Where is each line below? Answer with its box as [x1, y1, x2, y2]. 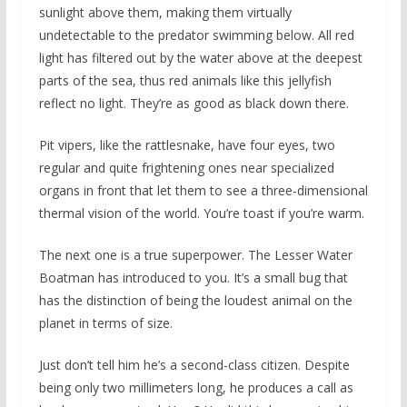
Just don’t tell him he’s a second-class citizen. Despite [38, 355, 350, 373]
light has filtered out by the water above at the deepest [38, 48, 362, 66]
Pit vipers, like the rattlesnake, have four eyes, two [38, 135, 335, 154]
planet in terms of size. [38, 313, 173, 332]
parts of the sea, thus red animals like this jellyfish [38, 71, 332, 89]
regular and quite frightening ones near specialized [38, 158, 334, 176]
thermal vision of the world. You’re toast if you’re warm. [38, 203, 364, 222]
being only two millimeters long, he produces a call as [38, 378, 353, 396]
